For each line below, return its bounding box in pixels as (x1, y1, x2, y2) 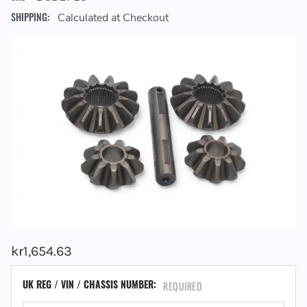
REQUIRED (163, 278, 201, 293)
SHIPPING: (11, 10, 49, 24)
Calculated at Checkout (58, 10, 169, 25)
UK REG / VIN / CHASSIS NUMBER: (23, 277, 159, 292)
